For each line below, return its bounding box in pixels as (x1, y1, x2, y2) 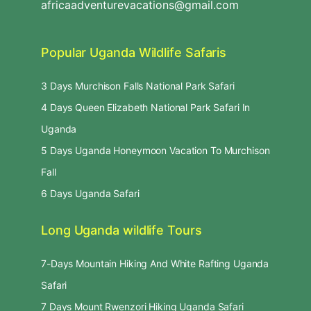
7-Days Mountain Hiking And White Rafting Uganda (41, 257, 269, 269)
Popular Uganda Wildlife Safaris (41, 44, 227, 60)
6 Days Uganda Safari (41, 187, 140, 199)
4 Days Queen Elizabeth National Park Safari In (41, 101, 251, 113)
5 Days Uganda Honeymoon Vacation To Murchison (41, 144, 270, 156)
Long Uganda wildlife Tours (41, 222, 202, 237)
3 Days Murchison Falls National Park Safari (41, 79, 235, 92)
